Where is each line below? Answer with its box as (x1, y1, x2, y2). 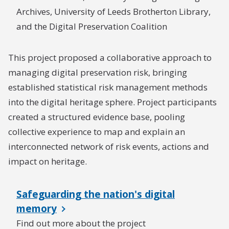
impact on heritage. (8, 155, 87, 167)
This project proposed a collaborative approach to (8, 52, 212, 63)
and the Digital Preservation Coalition (16, 20, 167, 32)
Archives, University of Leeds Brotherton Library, (16, 6, 211, 17)
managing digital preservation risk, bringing (8, 66, 187, 78)
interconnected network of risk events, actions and (8, 141, 209, 152)
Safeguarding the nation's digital (16, 188, 175, 201)
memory (16, 202, 57, 215)
